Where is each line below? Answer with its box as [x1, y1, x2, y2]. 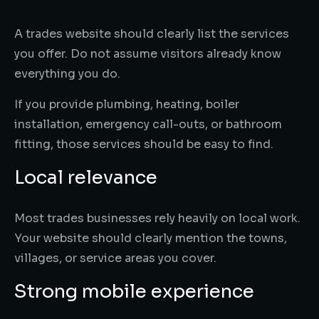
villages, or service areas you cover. [14, 250, 216, 266]
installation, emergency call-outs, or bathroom [14, 116, 282, 132]
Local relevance [14, 165, 157, 189]
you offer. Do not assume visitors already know [14, 46, 281, 61]
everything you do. [14, 66, 120, 81]
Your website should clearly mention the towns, [14, 230, 287, 246]
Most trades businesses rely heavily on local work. [14, 210, 300, 226]
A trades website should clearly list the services [14, 26, 289, 41]
